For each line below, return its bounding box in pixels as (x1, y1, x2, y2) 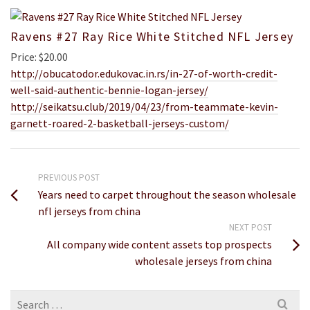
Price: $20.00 (10, 50, 68, 64)
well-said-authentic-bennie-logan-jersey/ (10, 83, 208, 98)
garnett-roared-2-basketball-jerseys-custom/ (10, 116, 229, 131)
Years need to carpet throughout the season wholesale (38, 188, 296, 202)
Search (10, 292, 42, 307)
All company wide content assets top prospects (47, 237, 272, 252)
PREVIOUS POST (38, 172, 100, 184)
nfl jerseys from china (38, 204, 140, 219)
